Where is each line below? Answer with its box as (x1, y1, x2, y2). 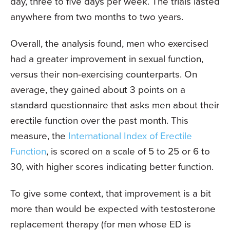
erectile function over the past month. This (10, 112, 188, 128)
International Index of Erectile (68, 128, 192, 143)
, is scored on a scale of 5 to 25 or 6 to (46, 143, 210, 159)
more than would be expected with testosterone (10, 201, 216, 216)
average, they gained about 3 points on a (10, 82, 185, 97)
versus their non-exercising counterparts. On (10, 66, 197, 82)
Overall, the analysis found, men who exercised (10, 35, 208, 51)
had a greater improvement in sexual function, (10, 51, 203, 66)
